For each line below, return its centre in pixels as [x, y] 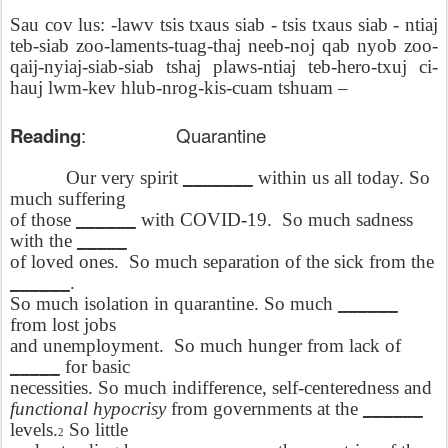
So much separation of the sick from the [281, 261]
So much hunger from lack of [287, 345]
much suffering [68, 198]
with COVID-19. [204, 219]
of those [43, 219]
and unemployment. [87, 345]
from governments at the [264, 408]
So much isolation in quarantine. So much [174, 303]
